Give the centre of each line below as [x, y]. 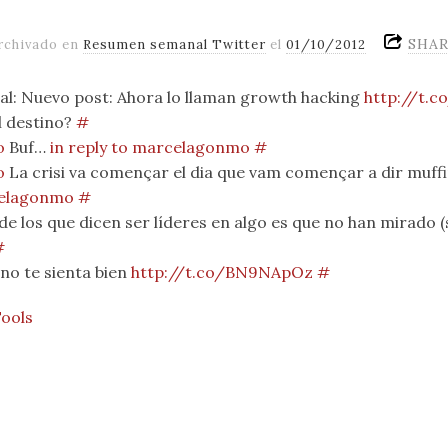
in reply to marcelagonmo [150, 147]
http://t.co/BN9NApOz [222, 272]
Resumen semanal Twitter [174, 44]
